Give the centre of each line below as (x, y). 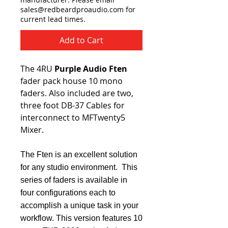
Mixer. (33, 130)
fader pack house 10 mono (72, 81)
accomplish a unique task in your (79, 205)
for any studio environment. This (79, 167)
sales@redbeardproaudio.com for (78, 9)
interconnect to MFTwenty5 (73, 118)
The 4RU (37, 69)
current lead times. (53, 19)
